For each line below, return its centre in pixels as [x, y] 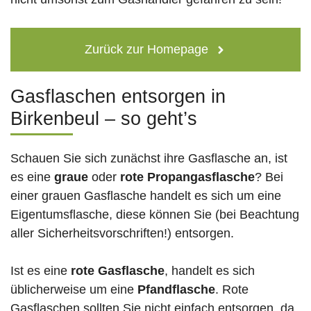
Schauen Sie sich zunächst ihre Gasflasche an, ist [149, 159]
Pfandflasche [176, 290]
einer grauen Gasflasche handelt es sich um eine [146, 196]
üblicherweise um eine [74, 290]
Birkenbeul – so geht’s [104, 119]
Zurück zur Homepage [146, 50]
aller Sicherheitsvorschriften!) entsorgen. [122, 234]
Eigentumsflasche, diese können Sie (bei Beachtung [155, 215]
